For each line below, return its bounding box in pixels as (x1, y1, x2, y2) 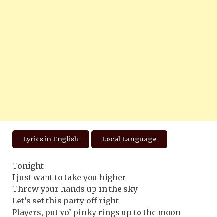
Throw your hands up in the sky (12, 184, 138, 194)
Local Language (102, 134, 156, 143)
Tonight (12, 160, 44, 170)
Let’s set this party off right (12, 195, 119, 205)
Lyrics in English (23, 134, 78, 143)
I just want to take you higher (12, 172, 126, 182)
